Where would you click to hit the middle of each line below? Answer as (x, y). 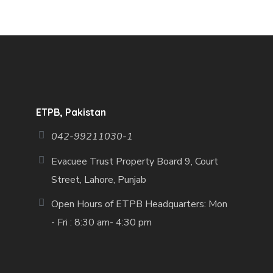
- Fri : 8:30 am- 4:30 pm (102, 222)
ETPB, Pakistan (71, 112)
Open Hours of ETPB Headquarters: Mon (140, 204)
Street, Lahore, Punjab (99, 179)
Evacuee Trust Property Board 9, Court (135, 161)
